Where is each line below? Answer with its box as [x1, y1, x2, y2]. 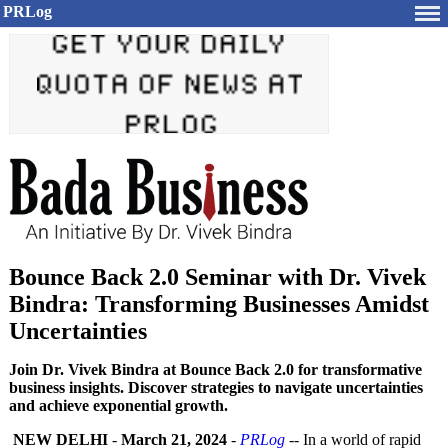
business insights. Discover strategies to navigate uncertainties [9, 379, 423, 396]
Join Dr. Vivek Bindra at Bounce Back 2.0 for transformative [9, 361, 422, 378]
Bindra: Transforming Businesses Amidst [9, 291, 429, 317]
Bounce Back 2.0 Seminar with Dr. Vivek [9, 264, 426, 290]
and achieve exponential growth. [9, 397, 228, 414]
